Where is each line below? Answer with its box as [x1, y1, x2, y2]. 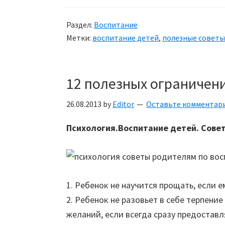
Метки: [66, 33, 92, 43]
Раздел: [66, 20, 94, 30]
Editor [113, 99, 134, 109]
